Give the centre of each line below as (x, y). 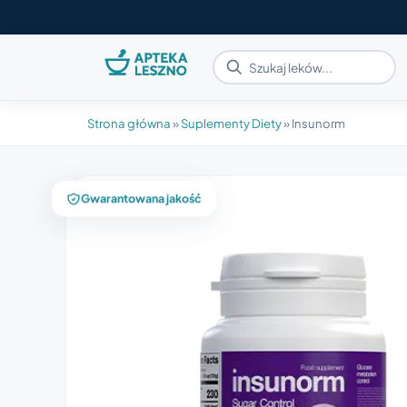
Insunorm (318, 123)
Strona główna (129, 123)
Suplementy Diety (231, 123)
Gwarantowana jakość (141, 194)
